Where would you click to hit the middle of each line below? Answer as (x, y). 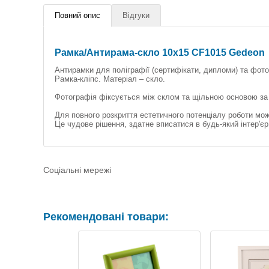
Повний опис (77, 15)
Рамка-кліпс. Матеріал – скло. (110, 79)
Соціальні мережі (77, 170)
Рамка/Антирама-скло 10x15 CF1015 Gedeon (160, 53)
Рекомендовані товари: (106, 217)
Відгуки (136, 15)
